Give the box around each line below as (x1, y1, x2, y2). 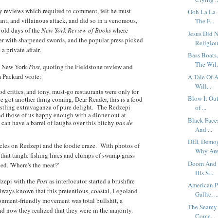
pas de (116, 118, 133, 127)
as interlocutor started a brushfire (49, 177, 135, 186)
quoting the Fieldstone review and (43, 62, 133, 72)
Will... (195, 81, 212, 91)
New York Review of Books (41, 26, 112, 35)
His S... (195, 168, 214, 177)
